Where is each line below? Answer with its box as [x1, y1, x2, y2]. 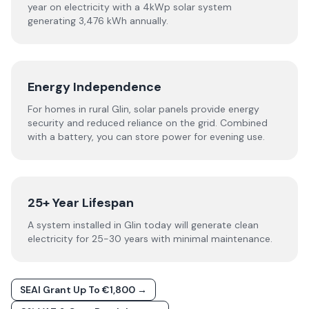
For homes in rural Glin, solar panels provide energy [28, 103, 259, 115]
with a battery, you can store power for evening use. [28, 130, 265, 143]
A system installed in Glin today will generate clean [28, 219, 259, 231]
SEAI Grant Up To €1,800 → [20, 283, 147, 296]
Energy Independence [28, 79, 161, 95]
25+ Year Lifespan [28, 195, 134, 211]
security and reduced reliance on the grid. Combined [28, 117, 268, 129]
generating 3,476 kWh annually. [28, 14, 168, 27]
